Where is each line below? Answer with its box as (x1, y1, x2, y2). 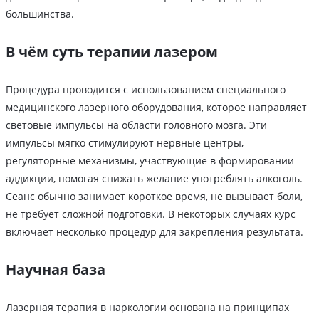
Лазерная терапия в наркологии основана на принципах (6, 300, 289, 315)
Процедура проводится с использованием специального (6, 83, 286, 97)
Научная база (6, 260, 105, 280)
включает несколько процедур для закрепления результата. (6, 225, 303, 239)
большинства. (6, 7, 74, 21)
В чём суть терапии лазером (6, 42, 218, 62)
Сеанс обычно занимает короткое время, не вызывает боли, (6, 189, 303, 204)
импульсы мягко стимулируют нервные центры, (6, 136, 244, 150)
